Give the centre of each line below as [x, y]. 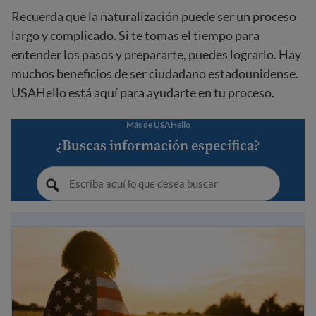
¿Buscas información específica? [158, 145]
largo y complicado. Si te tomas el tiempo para [135, 35]
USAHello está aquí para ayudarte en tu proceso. [143, 92]
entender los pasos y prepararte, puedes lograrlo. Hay [156, 54]
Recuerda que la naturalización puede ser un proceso [154, 16]
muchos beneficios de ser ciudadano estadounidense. [155, 73]
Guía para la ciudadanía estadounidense [120, 236]
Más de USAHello [158, 124]
